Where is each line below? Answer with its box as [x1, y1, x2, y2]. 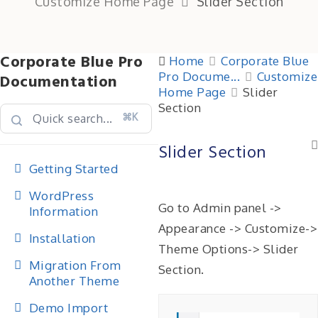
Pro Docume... [158, 69, 240, 84]
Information [28, 204, 98, 219]
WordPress [28, 188, 94, 203]
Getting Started [28, 161, 118, 176]
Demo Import [28, 300, 108, 315]
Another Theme [28, 273, 119, 288]
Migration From [28, 258, 121, 273]
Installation [28, 231, 96, 246]
